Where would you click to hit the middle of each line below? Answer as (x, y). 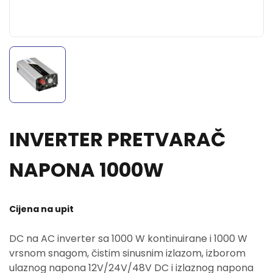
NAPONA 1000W (87, 170)
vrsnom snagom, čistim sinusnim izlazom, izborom (127, 253)
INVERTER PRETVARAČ (117, 139)
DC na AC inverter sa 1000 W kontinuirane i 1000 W (128, 239)
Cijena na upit (41, 209)
